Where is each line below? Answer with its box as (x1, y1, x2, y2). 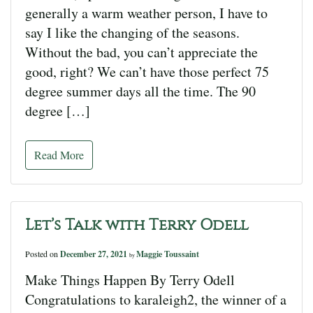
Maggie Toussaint (136, 248, 199, 260)
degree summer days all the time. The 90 (25, 82, 256, 101)
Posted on (25, 248, 60, 259)
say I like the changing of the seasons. (25, 23, 240, 42)
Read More (34, 147, 84, 162)
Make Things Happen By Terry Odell (25, 270, 235, 289)
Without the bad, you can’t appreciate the (25, 43, 258, 61)
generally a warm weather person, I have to (25, 3, 268, 22)
